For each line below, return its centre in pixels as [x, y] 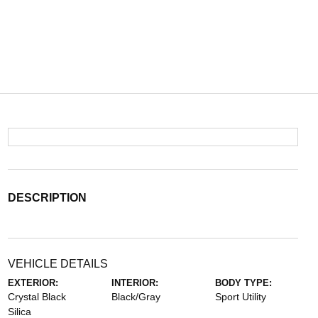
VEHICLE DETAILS [57, 264]
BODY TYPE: [244, 283]
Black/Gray [136, 297]
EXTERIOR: [33, 283]
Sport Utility [241, 297]
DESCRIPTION [47, 198]
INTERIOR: [135, 283]
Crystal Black [37, 297]
